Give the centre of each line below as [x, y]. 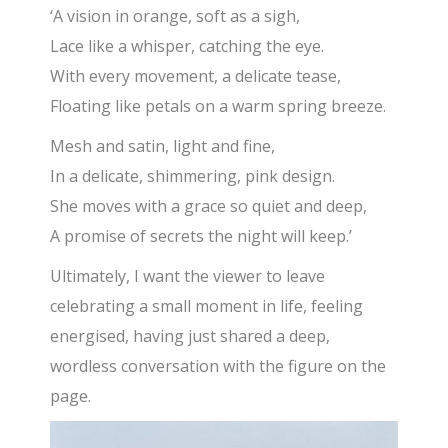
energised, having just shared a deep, [190, 335]
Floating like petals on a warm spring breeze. [218, 105]
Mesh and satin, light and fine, [163, 145]
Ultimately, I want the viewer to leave [188, 275]
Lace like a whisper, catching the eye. [187, 45]
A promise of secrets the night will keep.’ [201, 235]
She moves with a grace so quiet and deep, [209, 205]
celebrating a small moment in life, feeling [207, 305]
